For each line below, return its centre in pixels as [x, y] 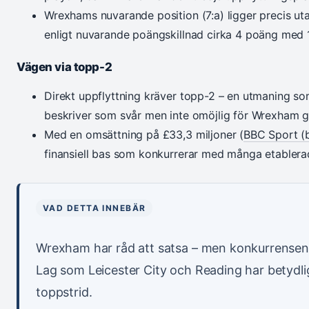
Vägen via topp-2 [64, 67]
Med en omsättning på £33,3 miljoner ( [144, 135]
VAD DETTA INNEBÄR [94, 208]
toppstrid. [64, 292]
